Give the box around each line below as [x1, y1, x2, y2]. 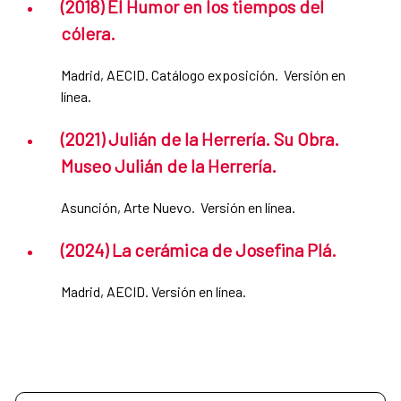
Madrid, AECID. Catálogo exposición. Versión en [61, 66, 346, 84]
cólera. [61, 22, 115, 45]
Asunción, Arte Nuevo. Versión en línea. [61, 199, 295, 217]
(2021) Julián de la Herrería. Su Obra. [61, 128, 339, 150]
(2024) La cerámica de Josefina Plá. [61, 239, 337, 261]
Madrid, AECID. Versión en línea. [61, 283, 246, 301]
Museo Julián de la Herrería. [61, 155, 277, 177]
